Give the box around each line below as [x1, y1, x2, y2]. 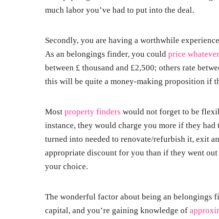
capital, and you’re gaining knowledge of [45, 206, 190, 216]
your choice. [45, 162, 88, 172]
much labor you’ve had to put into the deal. [45, 5, 194, 15]
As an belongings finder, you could [45, 49, 168, 59]
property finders [65, 107, 121, 117]
